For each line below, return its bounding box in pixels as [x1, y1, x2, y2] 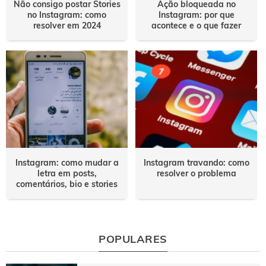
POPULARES [99, 232, 167, 246]
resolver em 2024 [33, 20, 101, 31]
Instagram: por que [158, 9, 235, 20]
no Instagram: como [27, 9, 107, 20]
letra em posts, [37, 168, 97, 179]
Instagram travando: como [143, 157, 249, 169]
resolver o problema [156, 168, 236, 179]
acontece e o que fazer [151, 20, 242, 31]
